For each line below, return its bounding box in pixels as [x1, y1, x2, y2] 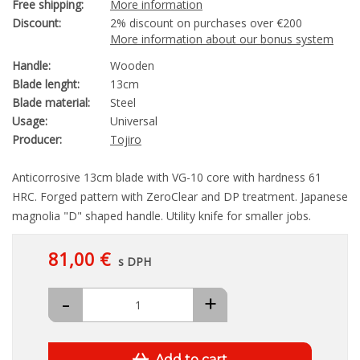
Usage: [12, 113, 47, 129]
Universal [110, 113, 157, 129]
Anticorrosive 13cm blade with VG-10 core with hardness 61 [12, 170, 321, 186]
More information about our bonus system [110, 31, 333, 47]
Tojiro [110, 132, 141, 148]
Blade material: [12, 95, 90, 111]
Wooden [110, 58, 154, 74]
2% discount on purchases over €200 [110, 15, 302, 31]
